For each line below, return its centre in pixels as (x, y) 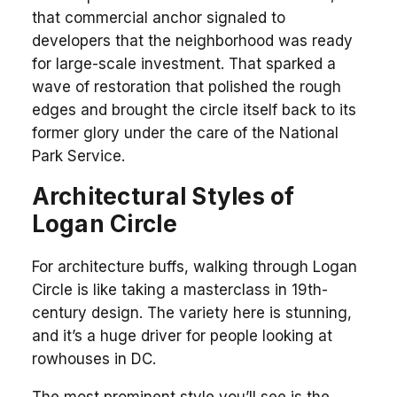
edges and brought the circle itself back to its (194, 109)
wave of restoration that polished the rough (186, 86)
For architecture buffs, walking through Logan (194, 266)
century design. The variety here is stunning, (191, 312)
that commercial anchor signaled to (158, 17)
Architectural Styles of (163, 196)
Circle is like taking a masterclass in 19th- (179, 289)
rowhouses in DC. (93, 358)
